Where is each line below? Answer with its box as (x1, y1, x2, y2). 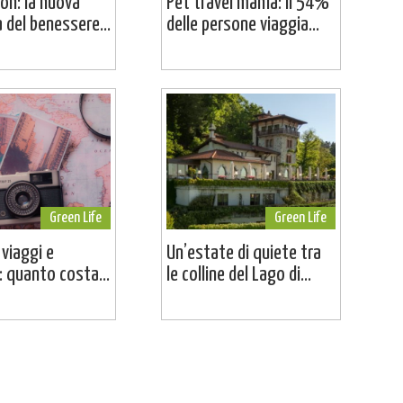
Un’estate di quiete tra (166, 242, 321, 264)
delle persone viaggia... (166, 14, 319, 36)
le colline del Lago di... (166, 264, 311, 285)
